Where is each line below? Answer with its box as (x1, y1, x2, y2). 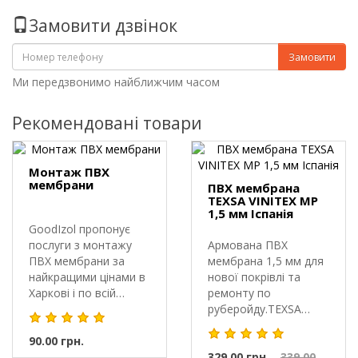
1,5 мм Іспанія (208, 205, 293, 222)
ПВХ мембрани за (29, 253, 125, 269)
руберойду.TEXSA (208, 301, 301, 317)
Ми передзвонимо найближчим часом (12, 74, 220, 90)
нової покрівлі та (208, 269, 300, 285)
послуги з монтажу (29, 237, 132, 253)
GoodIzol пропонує (29, 221, 130, 237)
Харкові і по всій (29, 285, 116, 301)
